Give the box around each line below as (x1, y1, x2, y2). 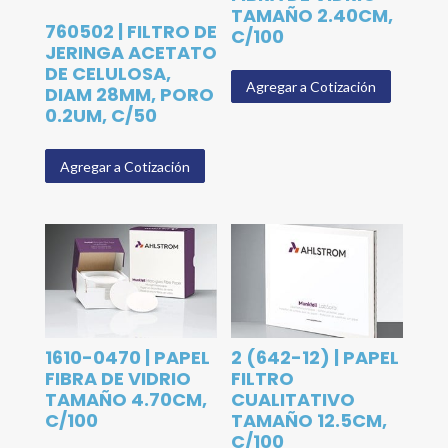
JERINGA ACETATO (44, 40, 217, 66)
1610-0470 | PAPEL (44, 344, 210, 370)
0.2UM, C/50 (44, 103, 157, 129)
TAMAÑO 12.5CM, (231, 407, 388, 433)
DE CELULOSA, (44, 61, 171, 87)
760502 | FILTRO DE (44, 19, 217, 45)
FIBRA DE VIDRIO (44, 365, 191, 391)
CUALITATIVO (231, 386, 356, 412)
